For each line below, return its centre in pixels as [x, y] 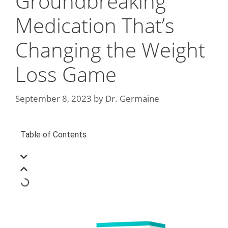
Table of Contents [53, 134]
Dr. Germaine [132, 98]
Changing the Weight [110, 50]
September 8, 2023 [53, 98]
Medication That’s [95, 25]
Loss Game [66, 74]
